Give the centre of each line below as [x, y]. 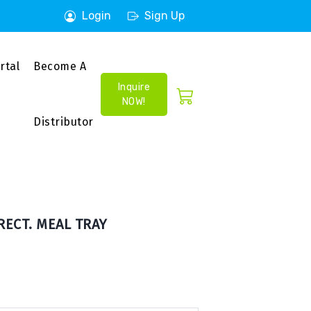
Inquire [134, 87]
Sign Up [165, 16]
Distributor [64, 122]
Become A [60, 66]
